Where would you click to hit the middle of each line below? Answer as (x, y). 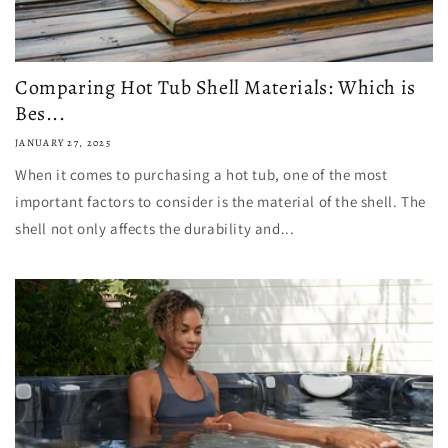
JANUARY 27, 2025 (63, 142)
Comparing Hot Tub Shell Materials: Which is (215, 87)
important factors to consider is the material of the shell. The (220, 201)
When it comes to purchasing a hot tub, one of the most (201, 174)
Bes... (40, 113)
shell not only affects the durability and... (155, 228)
